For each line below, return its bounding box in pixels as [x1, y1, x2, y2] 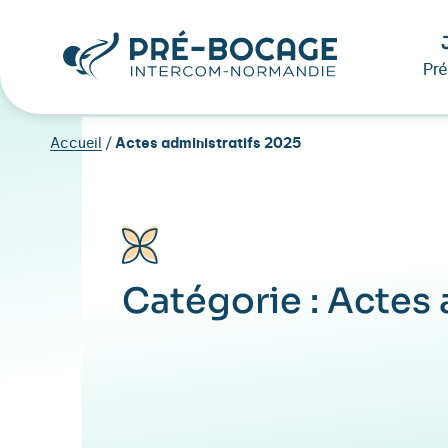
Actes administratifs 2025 [115, 137, 302, 151]
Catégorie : [122, 279, 327, 323]
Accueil [50, 137, 102, 151]
